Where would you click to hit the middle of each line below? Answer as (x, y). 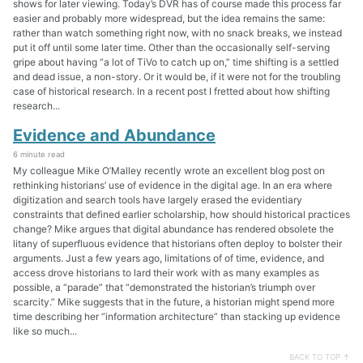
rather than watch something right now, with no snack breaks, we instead (177, 32)
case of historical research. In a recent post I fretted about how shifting (171, 91)
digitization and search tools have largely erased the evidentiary (158, 200)
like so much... (45, 331)
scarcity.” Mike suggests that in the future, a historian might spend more (174, 302)
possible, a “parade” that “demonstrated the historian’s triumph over (164, 288)
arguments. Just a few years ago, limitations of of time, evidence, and (169, 258)
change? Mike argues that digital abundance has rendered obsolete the (173, 229)
